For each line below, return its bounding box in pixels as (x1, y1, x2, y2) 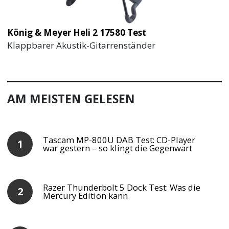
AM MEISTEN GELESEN (7, 90, 135, 107)
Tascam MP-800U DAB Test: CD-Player (43, 133, 196, 146)
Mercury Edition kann (43, 189, 128, 201)
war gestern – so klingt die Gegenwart (43, 142, 193, 154)
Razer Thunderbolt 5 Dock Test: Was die (43, 181, 201, 193)
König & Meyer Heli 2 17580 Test (7, 26, 147, 38)
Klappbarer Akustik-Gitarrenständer (7, 39, 156, 51)
